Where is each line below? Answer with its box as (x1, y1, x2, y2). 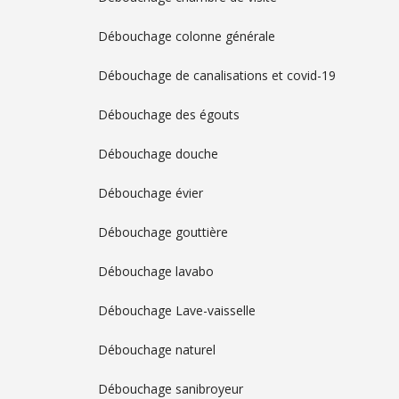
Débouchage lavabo (98, 262, 214, 280)
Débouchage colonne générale (98, 27, 275, 45)
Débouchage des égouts (98, 105, 240, 123)
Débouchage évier (98, 183, 203, 201)
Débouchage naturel (98, 340, 216, 358)
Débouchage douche (98, 144, 218, 162)
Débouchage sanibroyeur (98, 379, 243, 397)
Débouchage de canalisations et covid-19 (98, 66, 336, 84)
